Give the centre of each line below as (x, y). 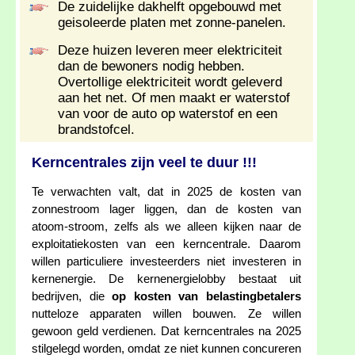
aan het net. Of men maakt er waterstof (174, 98)
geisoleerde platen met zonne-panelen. (172, 23)
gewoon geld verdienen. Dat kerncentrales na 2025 (166, 332)
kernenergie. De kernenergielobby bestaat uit (166, 279)
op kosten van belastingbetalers (207, 297)
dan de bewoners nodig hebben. (151, 67)
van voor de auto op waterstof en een (168, 114)
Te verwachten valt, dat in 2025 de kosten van (166, 192)
